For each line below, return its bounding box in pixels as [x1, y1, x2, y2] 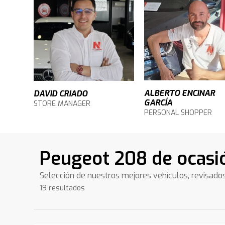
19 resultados [40, 183, 85, 193]
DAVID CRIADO [34, 88, 88, 99]
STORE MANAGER [34, 98, 91, 108]
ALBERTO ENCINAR [144, 88, 215, 98]
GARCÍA [144, 97, 173, 108]
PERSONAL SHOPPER [144, 108, 212, 118]
